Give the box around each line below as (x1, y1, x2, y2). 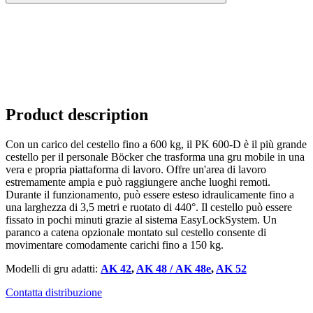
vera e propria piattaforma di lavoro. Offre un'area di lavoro (6, 163, 266, 176)
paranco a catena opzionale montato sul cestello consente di (6, 226, 266, 239)
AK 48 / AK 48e (136, 263, 211, 275)
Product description (6, 105, 148, 124)
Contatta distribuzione (6, 286, 102, 299)
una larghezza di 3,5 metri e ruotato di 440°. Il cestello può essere (6, 201, 292, 214)
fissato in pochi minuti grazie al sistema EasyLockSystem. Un (6, 214, 277, 226)
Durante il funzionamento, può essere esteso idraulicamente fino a (6, 189, 294, 201)
